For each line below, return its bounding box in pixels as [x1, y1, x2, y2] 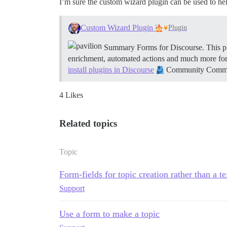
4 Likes [59, 90, 83, 99]
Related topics [59, 118, 117, 129]
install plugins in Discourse [68, 65, 154, 74]
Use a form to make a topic [59, 208, 160, 219]
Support [59, 183, 85, 193]
